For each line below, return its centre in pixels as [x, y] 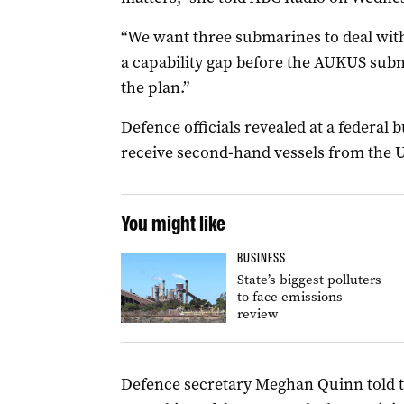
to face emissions [289, 297]
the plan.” [155, 87]
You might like [173, 223]
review [257, 314]
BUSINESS [261, 258]
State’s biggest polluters [309, 280]
